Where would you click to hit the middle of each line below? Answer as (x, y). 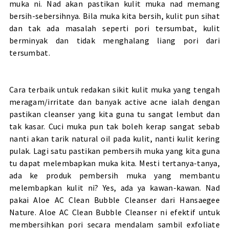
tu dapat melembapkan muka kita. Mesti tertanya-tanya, (114, 163)
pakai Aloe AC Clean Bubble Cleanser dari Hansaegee (114, 200)
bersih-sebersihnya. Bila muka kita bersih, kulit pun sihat (114, 16)
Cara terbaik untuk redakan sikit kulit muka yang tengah (114, 89)
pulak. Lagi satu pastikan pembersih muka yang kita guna (114, 151)
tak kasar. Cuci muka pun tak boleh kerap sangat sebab (114, 126)
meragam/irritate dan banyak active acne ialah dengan (114, 101)
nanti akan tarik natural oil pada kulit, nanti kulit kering (114, 138)
